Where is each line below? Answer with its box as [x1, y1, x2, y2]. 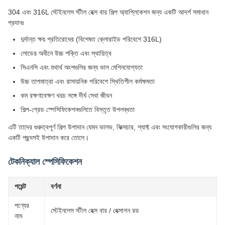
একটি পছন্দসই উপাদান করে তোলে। [8, 134, 89, 142]
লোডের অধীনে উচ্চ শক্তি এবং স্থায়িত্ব [21, 49, 111, 57]
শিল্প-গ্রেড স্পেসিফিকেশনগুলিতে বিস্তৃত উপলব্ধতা [21, 105, 135, 114]
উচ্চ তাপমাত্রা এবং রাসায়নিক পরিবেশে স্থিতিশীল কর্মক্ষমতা [21, 77, 155, 85]
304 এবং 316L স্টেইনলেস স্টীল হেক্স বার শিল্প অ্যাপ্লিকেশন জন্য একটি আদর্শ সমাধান [8, 8, 208, 16]
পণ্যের [15, 201, 29, 209]
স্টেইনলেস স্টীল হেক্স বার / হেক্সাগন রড [51, 206, 139, 214]
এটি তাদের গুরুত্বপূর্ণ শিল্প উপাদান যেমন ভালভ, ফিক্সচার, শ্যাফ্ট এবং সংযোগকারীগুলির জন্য [8, 123, 211, 131]
